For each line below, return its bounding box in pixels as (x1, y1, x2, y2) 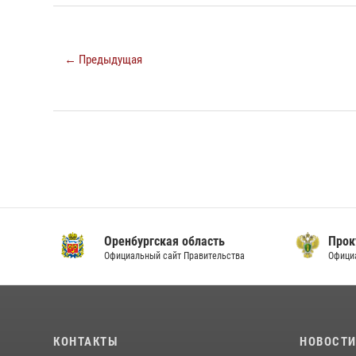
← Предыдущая (64, 52, 142, 67)
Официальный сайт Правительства (104, 250, 246, 261)
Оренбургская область (104, 234, 226, 249)
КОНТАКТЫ (53, 335, 118, 349)
